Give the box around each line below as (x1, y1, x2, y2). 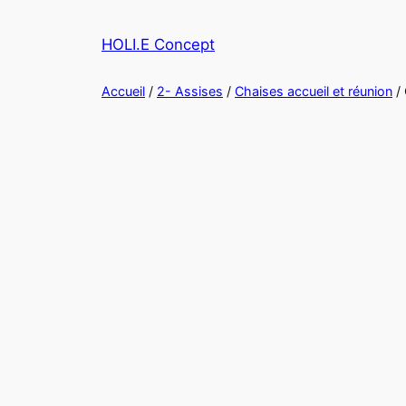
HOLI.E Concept (101, 34, 215, 53)
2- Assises (157, 82, 223, 99)
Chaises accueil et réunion (235, 82, 392, 99)
